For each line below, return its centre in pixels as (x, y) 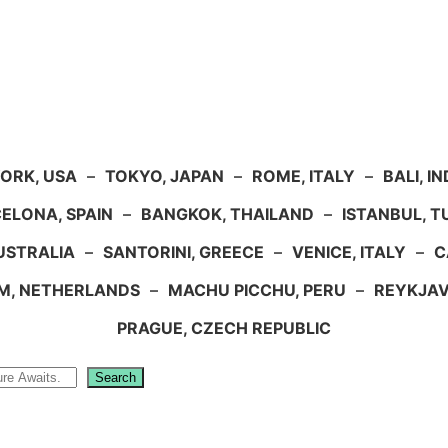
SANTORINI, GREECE (183, 251)
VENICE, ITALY (348, 251)
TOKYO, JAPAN (164, 175)
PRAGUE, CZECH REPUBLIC (224, 327)
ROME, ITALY (303, 175)
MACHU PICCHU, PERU (257, 289)
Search (115, 377)
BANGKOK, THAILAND (227, 213)
